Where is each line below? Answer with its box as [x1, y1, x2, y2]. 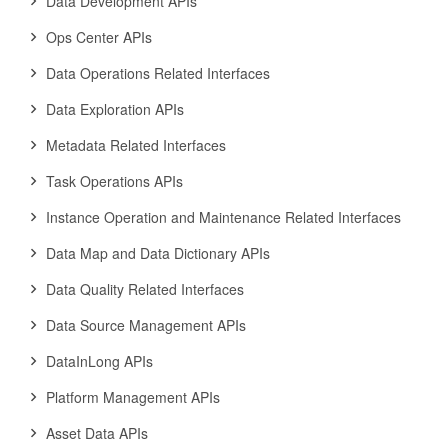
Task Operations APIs [46, 171, 183, 191]
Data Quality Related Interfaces [46, 279, 244, 299]
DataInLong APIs [46, 351, 153, 371]
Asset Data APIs [46, 423, 148, 443]
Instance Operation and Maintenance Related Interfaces [46, 207, 401, 227]
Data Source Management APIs [46, 315, 246, 335]
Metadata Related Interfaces [46, 135, 226, 155]
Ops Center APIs [46, 27, 152, 47]
